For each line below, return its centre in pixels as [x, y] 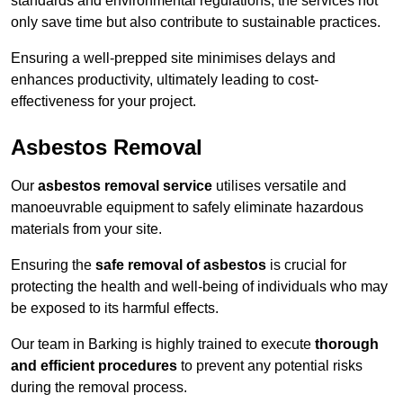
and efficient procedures [94, 366]
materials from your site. [86, 229]
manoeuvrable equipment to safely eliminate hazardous [187, 208]
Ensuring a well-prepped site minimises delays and [173, 58]
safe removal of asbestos [181, 265]
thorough [347, 345]
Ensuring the [53, 265]
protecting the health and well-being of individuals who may [199, 287]
